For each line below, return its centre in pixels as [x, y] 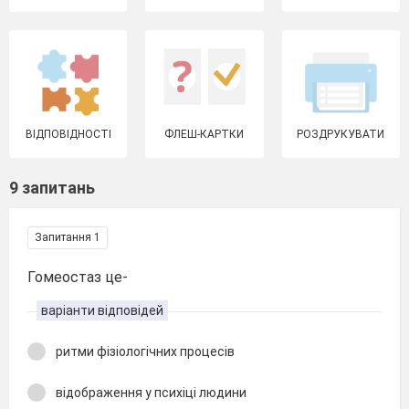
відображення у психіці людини [151, 392]
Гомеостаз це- [78, 277]
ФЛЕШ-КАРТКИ [204, 134]
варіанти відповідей [102, 310]
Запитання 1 [68, 237]
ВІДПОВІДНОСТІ [68, 134]
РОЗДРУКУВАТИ [341, 134]
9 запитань [52, 188]
